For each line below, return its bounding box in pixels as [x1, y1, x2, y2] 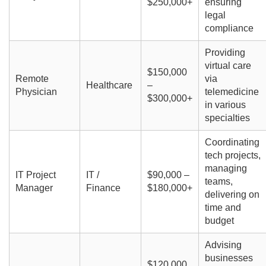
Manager [15, 183, 53, 194]
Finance [85, 183, 121, 194]
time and [204, 202, 241, 213]
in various [204, 100, 246, 110]
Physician [15, 87, 57, 97]
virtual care [204, 61, 251, 71]
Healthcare [85, 80, 132, 91]
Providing [204, 47, 245, 58]
